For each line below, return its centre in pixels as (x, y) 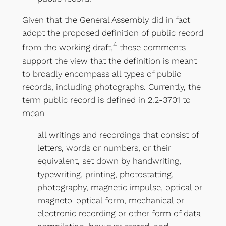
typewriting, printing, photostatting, (105, 174)
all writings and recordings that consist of (118, 134)
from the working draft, (67, 47)
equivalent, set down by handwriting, (109, 161)
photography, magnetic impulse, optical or (120, 187)
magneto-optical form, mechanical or (110, 200)
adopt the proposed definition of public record (112, 33)
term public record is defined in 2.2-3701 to (106, 100)
